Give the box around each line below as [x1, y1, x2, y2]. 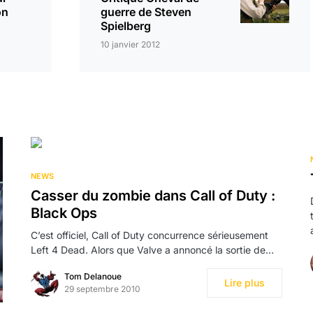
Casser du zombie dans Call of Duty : [31, 187, 275, 204]
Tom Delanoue [64, 271, 122, 282]
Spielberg [101, 19, 151, 33]
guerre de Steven [101, 5, 191, 19]
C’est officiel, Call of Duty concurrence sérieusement [31, 229, 268, 241]
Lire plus [224, 277, 265, 289]
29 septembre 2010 [64, 284, 140, 294]
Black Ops [31, 205, 97, 221]
